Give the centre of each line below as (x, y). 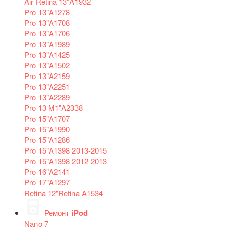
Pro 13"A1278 (47, 12)
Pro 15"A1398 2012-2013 (66, 161)
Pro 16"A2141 (47, 171)
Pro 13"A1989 (47, 44)
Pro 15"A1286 (47, 139)
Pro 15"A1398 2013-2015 (66, 150)
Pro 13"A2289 (47, 97)
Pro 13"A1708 (47, 22)
